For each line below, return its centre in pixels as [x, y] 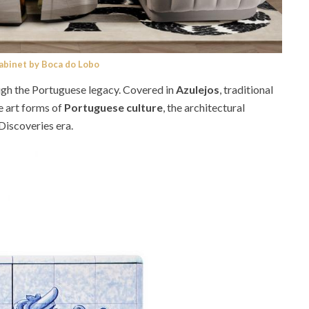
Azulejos [197, 89]
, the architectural [204, 107]
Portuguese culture [113, 107]
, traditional [246, 89]
